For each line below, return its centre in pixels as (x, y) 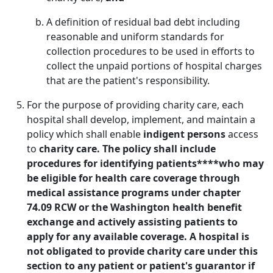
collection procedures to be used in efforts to (151, 51)
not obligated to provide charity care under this (142, 251)
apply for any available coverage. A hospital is (138, 236)
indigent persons (184, 134)
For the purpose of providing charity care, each (135, 105)
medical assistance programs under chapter (134, 193)
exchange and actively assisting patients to (132, 222)
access (242, 134)
